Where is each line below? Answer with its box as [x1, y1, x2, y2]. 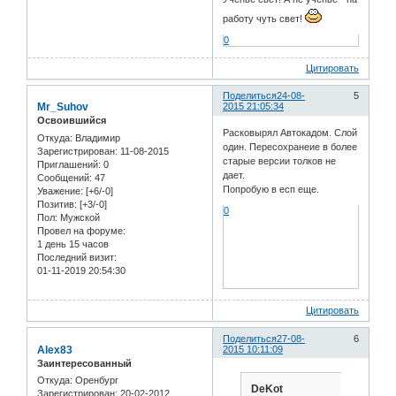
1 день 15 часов [37, 238, 109, 249]
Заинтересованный [37, 357, 132, 369]
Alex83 [37, 343, 72, 356]
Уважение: [37, 185, 83, 196]
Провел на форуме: [37, 225, 126, 236]
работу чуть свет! [223, 12, 306, 24]
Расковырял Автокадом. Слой [223, 126, 358, 138]
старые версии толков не [223, 155, 337, 166]
